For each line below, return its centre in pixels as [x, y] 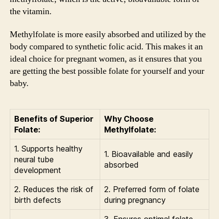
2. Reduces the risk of [54, 189]
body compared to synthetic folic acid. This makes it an [106, 47]
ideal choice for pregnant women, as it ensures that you [106, 59]
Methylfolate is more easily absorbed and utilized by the [108, 34]
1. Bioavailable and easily [149, 154]
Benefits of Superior [54, 119]
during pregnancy [135, 200]
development [38, 170]
